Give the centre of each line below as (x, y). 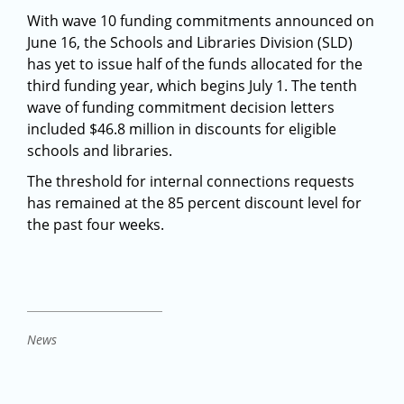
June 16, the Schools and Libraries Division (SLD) (190, 42)
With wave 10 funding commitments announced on (201, 21)
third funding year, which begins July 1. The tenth (192, 86)
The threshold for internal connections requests (191, 181)
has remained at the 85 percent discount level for (194, 203)
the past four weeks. (96, 225)
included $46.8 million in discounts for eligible (182, 129)
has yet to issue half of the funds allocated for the (195, 64)
